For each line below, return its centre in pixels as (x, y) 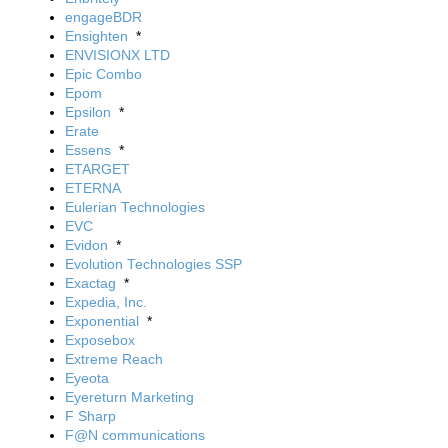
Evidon (86, 245)
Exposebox (100, 340)
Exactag (90, 283)
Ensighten (96, 36)
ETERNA (93, 188)
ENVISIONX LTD (117, 55)
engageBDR (103, 17)
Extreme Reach (114, 359)
